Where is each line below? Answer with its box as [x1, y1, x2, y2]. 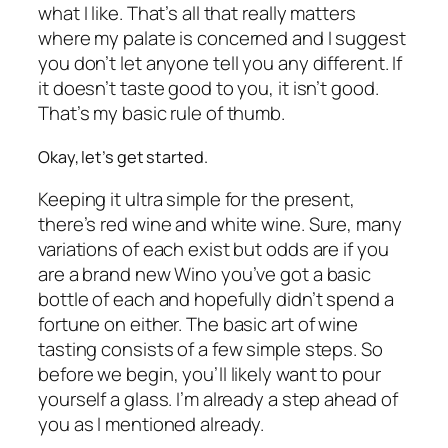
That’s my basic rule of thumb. [38, 99, 285, 126]
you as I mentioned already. [38, 411, 265, 438]
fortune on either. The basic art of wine [38, 311, 358, 338]
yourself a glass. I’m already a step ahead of [38, 386, 398, 413]
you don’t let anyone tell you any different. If [38, 49, 403, 76]
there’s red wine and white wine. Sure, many [38, 211, 402, 238]
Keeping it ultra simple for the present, [38, 186, 355, 213]
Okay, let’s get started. [38, 145, 208, 168]
